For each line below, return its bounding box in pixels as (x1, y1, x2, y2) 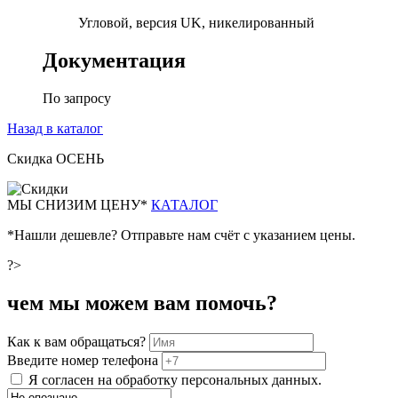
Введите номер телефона (7, 352, 162, 368)
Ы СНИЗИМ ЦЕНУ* (20, 197, 151, 213)
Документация (43, 49, 186, 73)
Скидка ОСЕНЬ (7, 151, 104, 167)
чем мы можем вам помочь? (7, 291, 277, 315)
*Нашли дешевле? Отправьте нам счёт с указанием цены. (7, 227, 355, 243)
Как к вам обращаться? (7, 333, 149, 349)
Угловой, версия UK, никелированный (78, 15, 314, 31)
